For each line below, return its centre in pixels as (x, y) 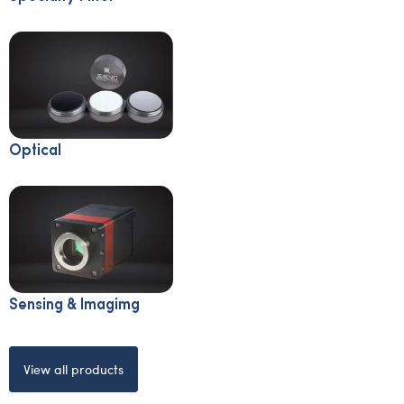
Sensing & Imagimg (74, 303)
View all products (73, 369)
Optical (35, 150)
